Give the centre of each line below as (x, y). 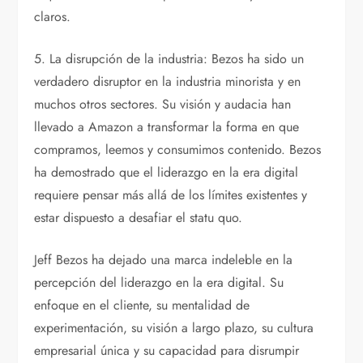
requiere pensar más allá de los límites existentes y (171, 195)
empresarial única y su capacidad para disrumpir (167, 351)
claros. (53, 17)
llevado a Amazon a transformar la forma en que (167, 127)
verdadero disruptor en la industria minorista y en (168, 82)
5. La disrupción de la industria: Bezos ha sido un (169, 59)
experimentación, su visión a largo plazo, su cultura (174, 328)
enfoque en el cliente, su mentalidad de (142, 305)
